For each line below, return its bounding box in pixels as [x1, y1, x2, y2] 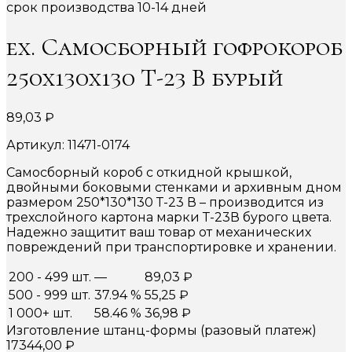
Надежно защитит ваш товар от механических [6, 224, 311, 240]
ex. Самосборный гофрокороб [6, 31, 343, 63]
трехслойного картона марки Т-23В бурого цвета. [6, 209, 332, 225]
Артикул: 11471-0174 [6, 137, 130, 152]
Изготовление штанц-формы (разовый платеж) [6, 322, 317, 338]
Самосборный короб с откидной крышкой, [6, 164, 291, 180]
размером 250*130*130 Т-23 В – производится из [6, 194, 324, 210]
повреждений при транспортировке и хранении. [6, 239, 336, 255]
